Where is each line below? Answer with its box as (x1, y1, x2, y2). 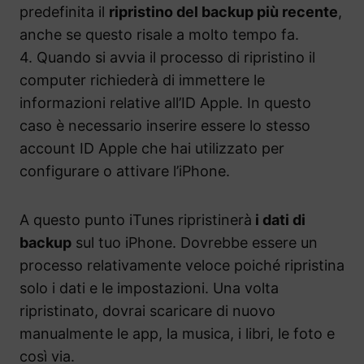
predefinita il (19, 3, 109, 21)
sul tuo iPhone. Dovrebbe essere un (71, 234, 318, 252)
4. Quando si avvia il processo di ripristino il (19, 49, 315, 67)
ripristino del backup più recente (109, 3, 338, 21)
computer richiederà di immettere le (19, 71, 265, 89)
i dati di (252, 211, 305, 229)
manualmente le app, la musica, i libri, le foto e (19, 325, 335, 343)
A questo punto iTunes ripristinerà (19, 211, 252, 229)
